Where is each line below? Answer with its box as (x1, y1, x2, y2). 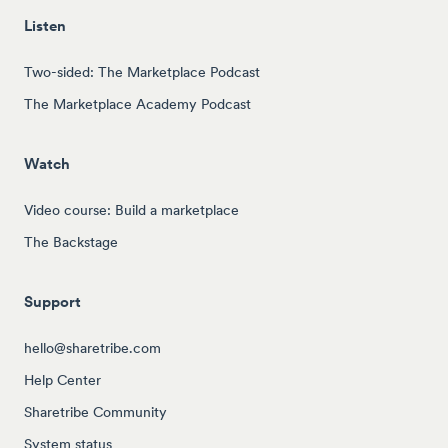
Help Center (24, 370, 101, 389)
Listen (24, 15, 66, 35)
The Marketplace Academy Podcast (24, 94, 251, 113)
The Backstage (24, 232, 118, 251)
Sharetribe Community (24, 402, 167, 421)
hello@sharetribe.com (24, 338, 161, 357)
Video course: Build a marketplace (24, 200, 239, 219)
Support (24, 291, 81, 311)
